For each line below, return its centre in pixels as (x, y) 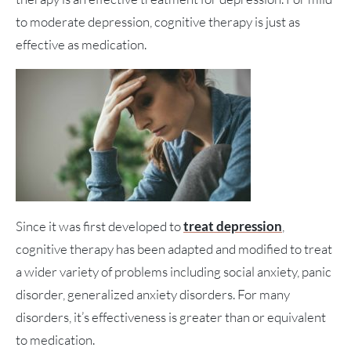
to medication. (55, 340)
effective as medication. (82, 45)
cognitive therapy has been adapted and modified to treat (174, 249)
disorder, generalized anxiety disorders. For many (153, 295)
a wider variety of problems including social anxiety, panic (174, 272)
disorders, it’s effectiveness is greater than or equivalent (171, 317)
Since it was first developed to (100, 226)
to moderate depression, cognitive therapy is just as (158, 22)
